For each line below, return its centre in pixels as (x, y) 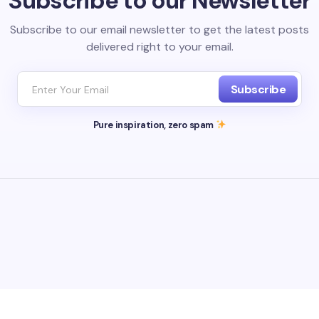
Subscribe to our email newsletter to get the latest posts (159, 30)
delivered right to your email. (159, 47)
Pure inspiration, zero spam (154, 125)
